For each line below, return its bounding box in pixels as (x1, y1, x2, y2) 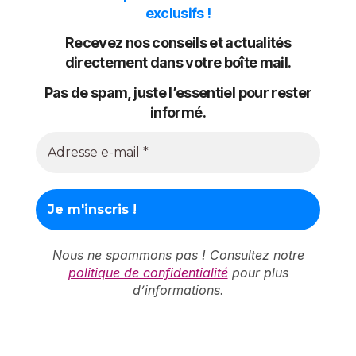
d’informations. (132, 282, 224, 299)
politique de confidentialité (68, 265, 228, 281)
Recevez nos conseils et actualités (65, 34, 291, 52)
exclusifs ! (145, 4, 211, 21)
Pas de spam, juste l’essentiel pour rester (44, 83, 312, 101)
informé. (150, 103, 206, 121)
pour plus (227, 265, 288, 281)
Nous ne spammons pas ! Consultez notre (52, 247, 304, 264)
